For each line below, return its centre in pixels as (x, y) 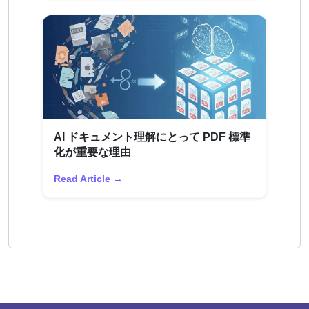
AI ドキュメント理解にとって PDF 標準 (152, 137)
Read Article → (88, 178)
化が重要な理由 (92, 152)
